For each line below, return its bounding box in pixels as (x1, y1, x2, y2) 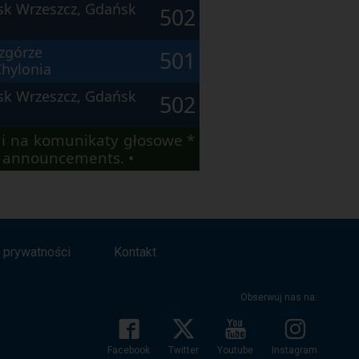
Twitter (168, 345, 199, 357)
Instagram (272, 345, 317, 357)
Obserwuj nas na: (240, 292, 317, 304)
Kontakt (113, 244, 156, 260)
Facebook (107, 345, 150, 357)
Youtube (217, 345, 253, 357)
